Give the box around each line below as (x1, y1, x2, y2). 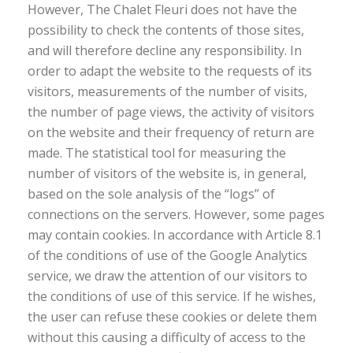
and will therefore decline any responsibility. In (28, 42, 302, 59)
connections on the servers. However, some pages (28, 206, 325, 223)
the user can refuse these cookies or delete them (28, 308, 317, 325)
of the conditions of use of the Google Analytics (28, 247, 307, 264)
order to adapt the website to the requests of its (28, 62, 312, 80)
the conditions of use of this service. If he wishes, (28, 288, 316, 305)
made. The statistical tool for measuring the (28, 144, 286, 162)
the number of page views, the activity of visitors (28, 103, 314, 121)
